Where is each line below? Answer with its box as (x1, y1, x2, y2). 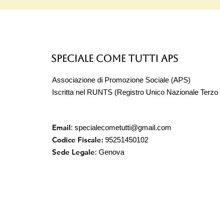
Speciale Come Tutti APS (51, 53, 178, 65)
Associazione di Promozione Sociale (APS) (52, 76, 191, 84)
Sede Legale (52, 147, 95, 157)
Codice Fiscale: (52, 135, 103, 145)
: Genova (95, 148, 124, 157)
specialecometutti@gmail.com (75, 123, 171, 132)
